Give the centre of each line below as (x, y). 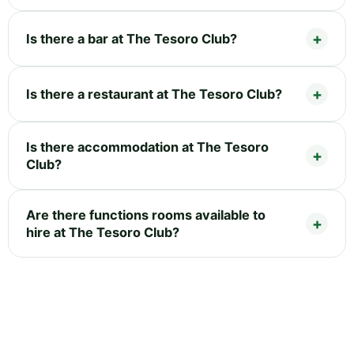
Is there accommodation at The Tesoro (147, 147)
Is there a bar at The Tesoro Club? (132, 38)
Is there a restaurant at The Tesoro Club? (154, 94)
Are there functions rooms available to (146, 215)
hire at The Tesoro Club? (103, 232)
